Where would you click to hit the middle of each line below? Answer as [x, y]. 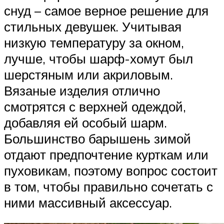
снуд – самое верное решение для [106, 10]
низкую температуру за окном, [94, 42]
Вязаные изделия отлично [82, 90]
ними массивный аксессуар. [88, 202]
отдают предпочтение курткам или [106, 154]
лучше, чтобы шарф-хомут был [98, 58]
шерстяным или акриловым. [88, 74]
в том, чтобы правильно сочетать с [108, 186]
